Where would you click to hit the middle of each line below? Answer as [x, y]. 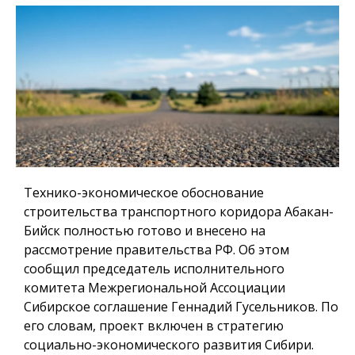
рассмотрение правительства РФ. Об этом [157, 250]
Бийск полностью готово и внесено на [145, 231]
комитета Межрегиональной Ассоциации [155, 288]
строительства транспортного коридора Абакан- [179, 212]
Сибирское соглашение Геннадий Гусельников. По [181, 307]
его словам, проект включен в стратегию [154, 326]
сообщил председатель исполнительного [154, 269]
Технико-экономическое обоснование [144, 193]
